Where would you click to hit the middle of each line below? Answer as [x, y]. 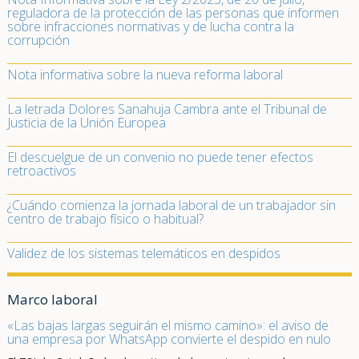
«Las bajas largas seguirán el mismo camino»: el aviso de [167, 325]
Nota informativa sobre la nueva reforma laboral [145, 75]
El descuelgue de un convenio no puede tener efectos [160, 157]
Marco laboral [52, 299]
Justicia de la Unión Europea [86, 123]
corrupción [38, 40]
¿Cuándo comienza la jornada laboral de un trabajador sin [171, 205]
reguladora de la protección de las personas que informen [173, 13]
